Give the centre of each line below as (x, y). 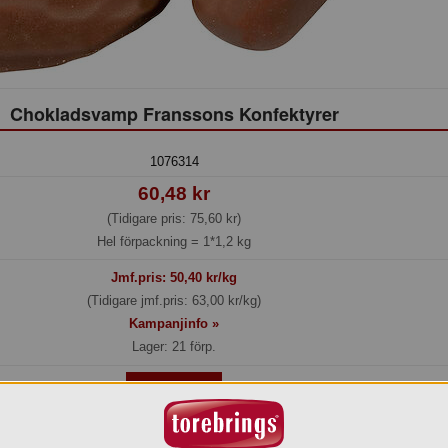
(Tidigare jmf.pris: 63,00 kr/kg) (174, 301)
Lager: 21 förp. (174, 347)
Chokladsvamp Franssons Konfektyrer (174, 113)
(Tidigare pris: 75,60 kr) (174, 218)
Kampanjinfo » (174, 324)
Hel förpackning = (150, 241)
